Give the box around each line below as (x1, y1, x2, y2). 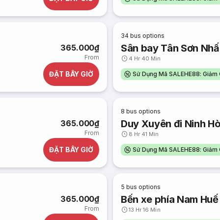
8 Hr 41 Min (129, 131, 159, 137)
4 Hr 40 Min (129, 55, 161, 62)
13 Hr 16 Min (129, 206, 161, 213)
